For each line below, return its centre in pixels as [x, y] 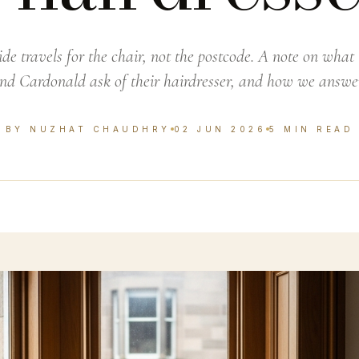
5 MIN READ [312, 129]
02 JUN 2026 [220, 129]
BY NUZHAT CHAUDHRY [88, 129]
